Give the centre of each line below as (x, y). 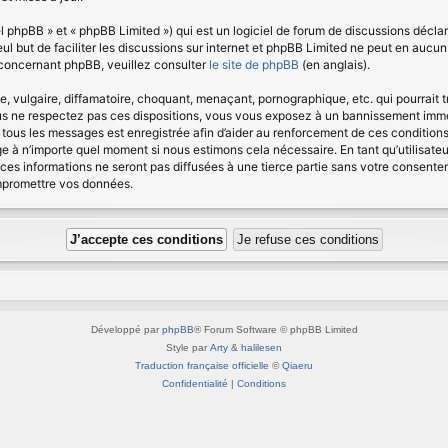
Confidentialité (195, 383)
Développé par (126, 329)
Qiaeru (297, 365)
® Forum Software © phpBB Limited (275, 329)
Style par (188, 347)
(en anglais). (334, 64)
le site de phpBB (254, 64)
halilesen (261, 347)
